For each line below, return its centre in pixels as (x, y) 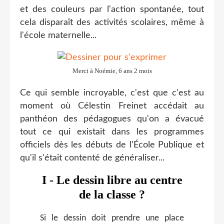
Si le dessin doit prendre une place (112, 218)
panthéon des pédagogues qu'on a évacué (112, 119)
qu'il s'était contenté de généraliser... (92, 158)
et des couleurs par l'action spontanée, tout (112, 9)
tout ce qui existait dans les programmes (112, 132)
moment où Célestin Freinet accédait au (112, 106)
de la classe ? (112, 194)
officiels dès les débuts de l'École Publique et (112, 145)
